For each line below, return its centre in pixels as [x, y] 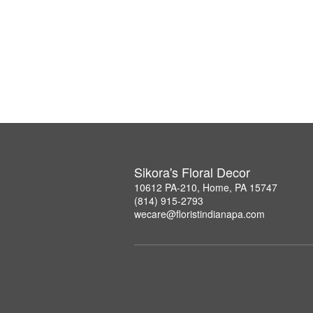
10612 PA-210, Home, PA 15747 [206, 188]
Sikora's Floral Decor [192, 172]
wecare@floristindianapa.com [199, 214]
